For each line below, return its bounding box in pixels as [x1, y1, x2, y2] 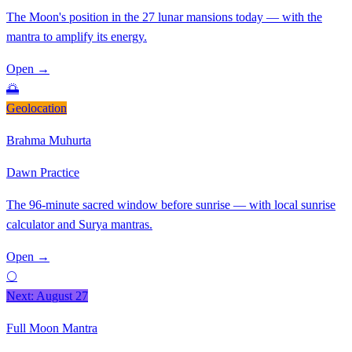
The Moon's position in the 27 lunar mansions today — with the [6, 10, 322, 24]
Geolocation [6, 101, 67, 115]
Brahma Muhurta [6, 134, 91, 148]
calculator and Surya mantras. [6, 218, 152, 232]
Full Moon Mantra [6, 321, 97, 335]
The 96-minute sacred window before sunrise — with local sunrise [6, 198, 335, 212]
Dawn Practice [6, 166, 79, 180]
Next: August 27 [6, 289, 88, 303]
